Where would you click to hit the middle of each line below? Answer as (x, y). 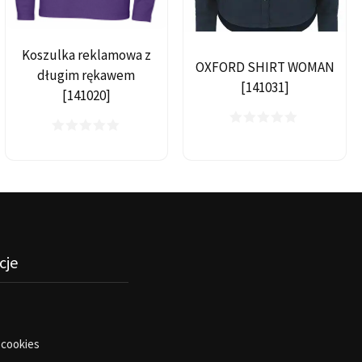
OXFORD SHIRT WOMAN (265, 67)
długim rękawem (86, 76)
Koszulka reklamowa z (86, 55)
